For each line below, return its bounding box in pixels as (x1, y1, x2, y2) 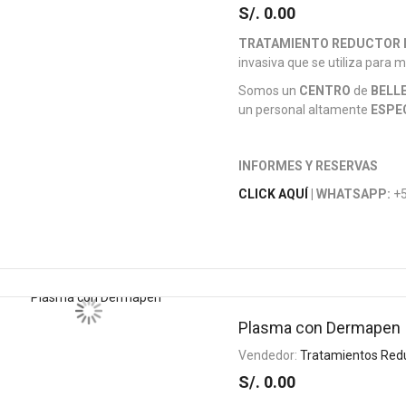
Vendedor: (238, 348, 301, 362)
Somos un (238, 83, 300, 98)
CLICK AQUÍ (238, 187, 309, 201)
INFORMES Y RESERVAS (238, 159, 379, 173)
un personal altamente (238, 102, 372, 117)
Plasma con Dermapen (238, 318, 401, 337)
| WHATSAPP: (308, 187, 391, 201)
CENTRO (299, 83, 352, 98)
